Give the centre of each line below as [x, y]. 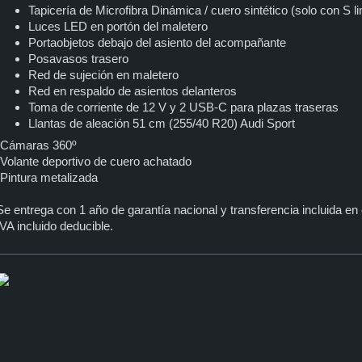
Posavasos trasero [78, 58]
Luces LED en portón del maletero [118, 26]
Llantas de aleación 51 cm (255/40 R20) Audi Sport [161, 123]
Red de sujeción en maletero [103, 74]
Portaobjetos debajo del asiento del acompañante [157, 42]
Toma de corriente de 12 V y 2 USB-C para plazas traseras [183, 107]
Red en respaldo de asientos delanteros [132, 90]
